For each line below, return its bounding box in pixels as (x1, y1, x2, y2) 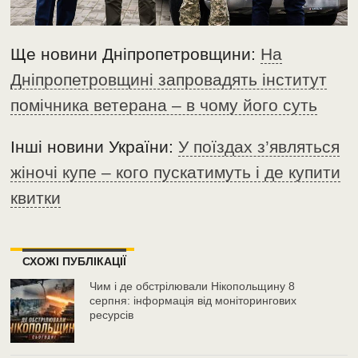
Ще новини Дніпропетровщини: (10, 44, 261, 63)
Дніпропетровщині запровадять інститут (10, 70, 328, 89)
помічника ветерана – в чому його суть (10, 95, 318, 114)
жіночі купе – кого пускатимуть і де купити (10, 162, 341, 181)
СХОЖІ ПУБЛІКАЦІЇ (22, 254, 127, 268)
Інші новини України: (10, 137, 179, 156)
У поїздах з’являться (178, 137, 340, 156)
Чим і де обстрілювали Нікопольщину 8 (89, 279, 296, 292)
